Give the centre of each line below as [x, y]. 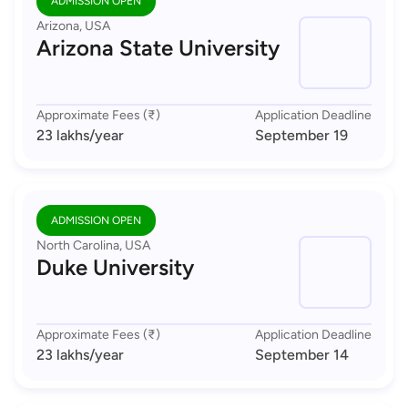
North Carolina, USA [93, 246]
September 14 [302, 355]
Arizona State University [158, 48]
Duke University [115, 268]
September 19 [301, 136]
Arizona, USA [73, 26]
